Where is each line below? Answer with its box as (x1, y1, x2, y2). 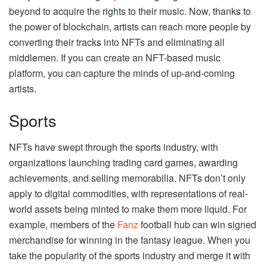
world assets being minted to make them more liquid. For (9, 201, 247, 216)
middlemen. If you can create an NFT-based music (9, 50, 221, 64)
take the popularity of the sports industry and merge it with (9, 248, 250, 262)
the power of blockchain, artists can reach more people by (9, 19, 251, 33)
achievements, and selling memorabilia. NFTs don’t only (9, 170, 246, 185)
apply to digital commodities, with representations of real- (9, 186, 248, 200)
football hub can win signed (138, 217, 256, 231)
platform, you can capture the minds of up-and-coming (9, 66, 235, 80)
